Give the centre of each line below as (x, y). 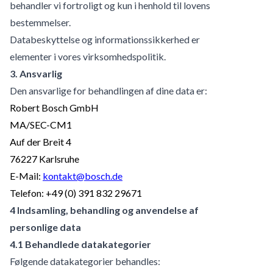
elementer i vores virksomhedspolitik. (88, 56)
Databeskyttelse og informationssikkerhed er (105, 39)
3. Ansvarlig (36, 73)
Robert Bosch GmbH (54, 107)
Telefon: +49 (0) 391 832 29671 (76, 193)
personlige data (45, 227)
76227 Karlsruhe (44, 158)
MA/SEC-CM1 (41, 124)
